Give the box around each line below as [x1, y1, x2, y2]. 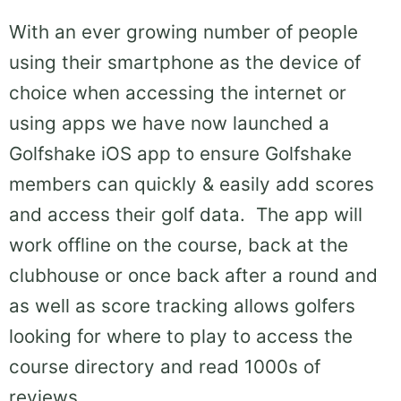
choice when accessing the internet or [9, 81, 346, 105]
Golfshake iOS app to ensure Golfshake [9, 142, 352, 166]
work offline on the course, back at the [9, 234, 348, 257]
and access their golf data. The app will [9, 203, 363, 226]
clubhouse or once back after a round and [9, 264, 378, 287]
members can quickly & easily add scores [9, 173, 374, 196]
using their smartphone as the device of [9, 51, 361, 74]
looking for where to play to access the [9, 325, 353, 348]
